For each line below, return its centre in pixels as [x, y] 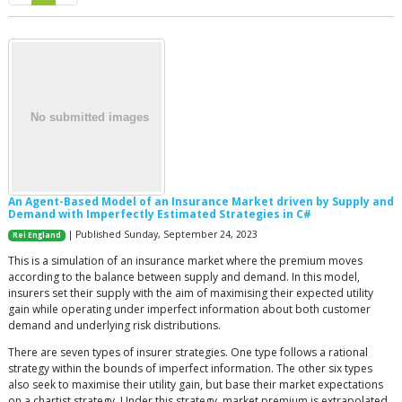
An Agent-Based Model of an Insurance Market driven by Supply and [201, 201]
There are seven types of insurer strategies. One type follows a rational [188, 352]
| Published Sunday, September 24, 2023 [162, 234]
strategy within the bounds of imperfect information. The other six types [190, 368]
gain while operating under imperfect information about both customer [189, 309]
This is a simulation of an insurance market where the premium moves [185, 261]
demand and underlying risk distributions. [114, 325]
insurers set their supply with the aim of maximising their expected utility [191, 293]
